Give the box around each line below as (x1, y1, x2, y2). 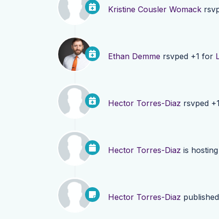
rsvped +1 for (160, 51, 216, 62)
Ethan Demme (108, 51, 160, 62)
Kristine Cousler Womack (108, 4, 201, 15)
